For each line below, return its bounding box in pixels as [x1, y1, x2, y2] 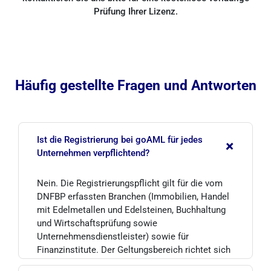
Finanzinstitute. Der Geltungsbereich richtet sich [37, 244, 230, 255]
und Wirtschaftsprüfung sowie [37, 218, 157, 229]
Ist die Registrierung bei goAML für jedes [37, 134, 203, 145]
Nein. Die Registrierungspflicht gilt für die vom [37, 178, 223, 189]
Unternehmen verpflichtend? [37, 148, 149, 158]
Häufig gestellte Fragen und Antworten [15, 77, 256, 94]
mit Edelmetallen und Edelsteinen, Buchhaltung [37, 204, 226, 215]
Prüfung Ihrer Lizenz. [93, 6, 178, 17]
